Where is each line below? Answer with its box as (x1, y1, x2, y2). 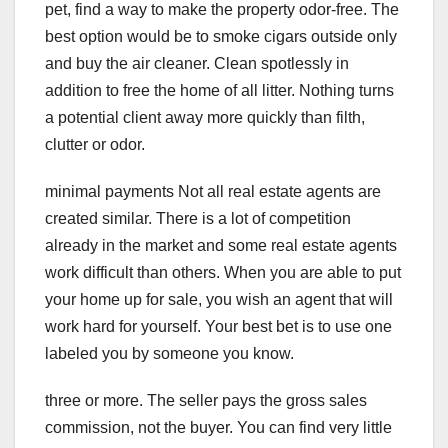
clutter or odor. (45, 136, 145, 154)
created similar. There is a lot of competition (45, 210, 351, 228)
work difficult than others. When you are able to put (45, 264, 401, 282)
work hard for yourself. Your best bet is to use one (45, 318, 392, 336)
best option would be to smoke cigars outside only (45, 28, 397, 46)
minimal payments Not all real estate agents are (45, 183, 381, 201)
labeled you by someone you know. (45, 345, 294, 363)
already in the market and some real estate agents (45, 237, 397, 255)
